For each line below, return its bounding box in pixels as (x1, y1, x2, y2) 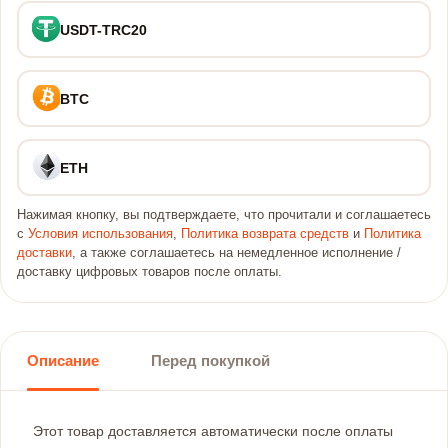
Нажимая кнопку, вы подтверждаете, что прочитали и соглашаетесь (17, 208, 431, 222)
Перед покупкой (151, 352, 270, 369)
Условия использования (28, 227, 173, 241)
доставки (17, 246, 72, 260)
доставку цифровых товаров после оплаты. (17, 265, 282, 279)
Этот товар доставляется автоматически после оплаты (33, 423, 393, 439)
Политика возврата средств (181, 227, 349, 241)
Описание (27, 352, 99, 369)
